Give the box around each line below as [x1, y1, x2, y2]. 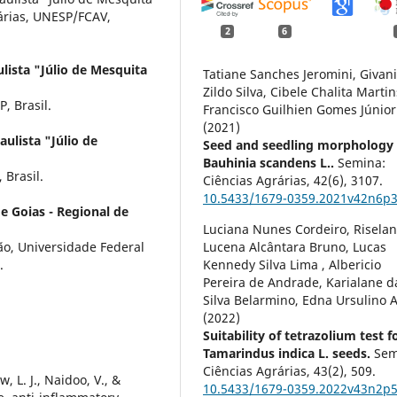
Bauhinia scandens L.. [203, 154, 339, 172]
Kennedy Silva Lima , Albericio [203, 256, 382, 274]
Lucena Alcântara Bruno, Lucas [203, 238, 387, 256]
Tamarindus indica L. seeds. [203, 345, 375, 362]
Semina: [338, 154, 386, 172]
